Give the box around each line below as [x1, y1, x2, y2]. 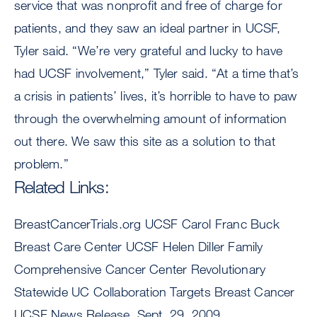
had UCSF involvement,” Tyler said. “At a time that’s [14, 65, 299, 81]
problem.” [14, 156, 69, 171]
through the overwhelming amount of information [14, 110, 287, 126]
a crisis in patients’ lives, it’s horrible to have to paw [14, 88, 297, 103]
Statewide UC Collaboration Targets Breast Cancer [14, 283, 295, 299]
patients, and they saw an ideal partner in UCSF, [14, 20, 281, 35]
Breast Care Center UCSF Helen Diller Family [14, 238, 263, 254]
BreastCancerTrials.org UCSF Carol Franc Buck [14, 215, 279, 231]
